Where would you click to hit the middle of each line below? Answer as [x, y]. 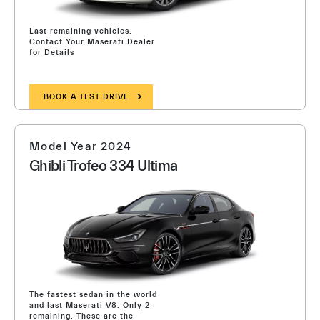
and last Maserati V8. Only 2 [90, 305]
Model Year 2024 [81, 146]
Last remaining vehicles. [81, 31]
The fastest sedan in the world [93, 295]
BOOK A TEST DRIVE [86, 97]
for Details [52, 52]
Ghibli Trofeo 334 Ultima [104, 166]
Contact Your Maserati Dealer [92, 42]
